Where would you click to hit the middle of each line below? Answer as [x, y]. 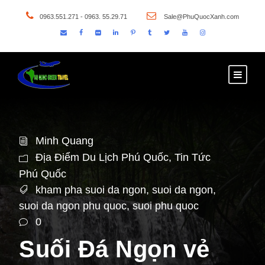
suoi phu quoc [166, 206]
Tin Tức [193, 157]
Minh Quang [64, 141]
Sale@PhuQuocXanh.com [201, 17]
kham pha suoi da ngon [91, 190]
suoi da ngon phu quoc [73, 206]
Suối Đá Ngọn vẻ [114, 249]
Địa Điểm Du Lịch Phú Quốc [102, 157]
